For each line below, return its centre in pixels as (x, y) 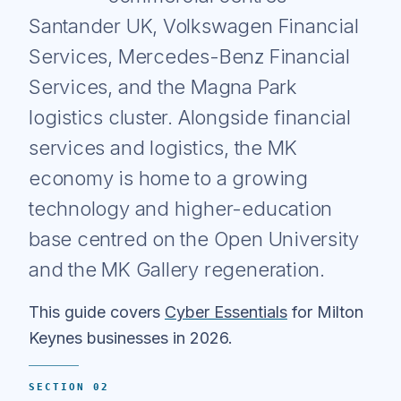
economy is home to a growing (168, 178)
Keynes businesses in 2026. (131, 337)
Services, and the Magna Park (163, 86)
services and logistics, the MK (163, 147)
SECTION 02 (69, 387)
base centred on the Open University (194, 239)
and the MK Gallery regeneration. (177, 269)
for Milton (325, 311)
